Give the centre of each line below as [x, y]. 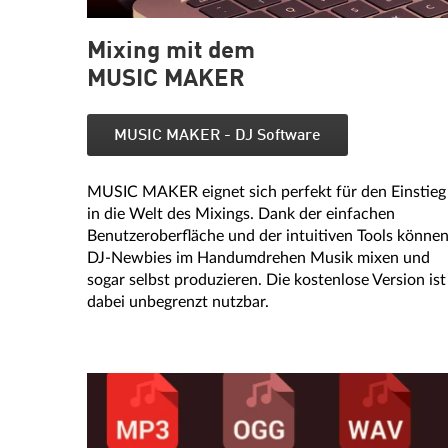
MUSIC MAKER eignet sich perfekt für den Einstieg [266, 192]
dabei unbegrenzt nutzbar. [178, 302]
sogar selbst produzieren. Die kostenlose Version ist [266, 280]
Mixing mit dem [171, 52]
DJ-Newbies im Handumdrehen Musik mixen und [258, 258]
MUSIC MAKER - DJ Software [217, 136]
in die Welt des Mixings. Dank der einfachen [241, 214]
